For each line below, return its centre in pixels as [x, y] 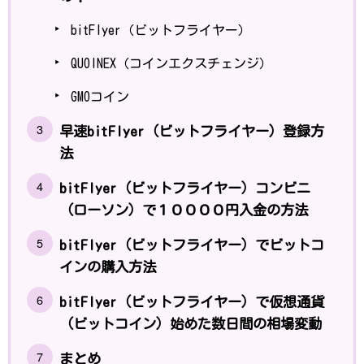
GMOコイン [100, 96]
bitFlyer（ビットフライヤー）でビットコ [192, 245]
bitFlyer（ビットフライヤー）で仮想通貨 [192, 301]
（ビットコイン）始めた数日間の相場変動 [191, 323]
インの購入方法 [108, 266]
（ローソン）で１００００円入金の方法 [184, 210]
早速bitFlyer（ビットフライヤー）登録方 [192, 131]
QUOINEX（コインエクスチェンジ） [171, 63]
